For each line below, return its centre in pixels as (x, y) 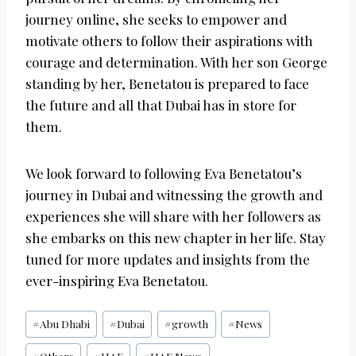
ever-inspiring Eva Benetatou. (117, 281)
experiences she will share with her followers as (173, 217)
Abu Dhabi (65, 324)
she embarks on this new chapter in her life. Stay (176, 238)
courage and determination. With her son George (176, 62)
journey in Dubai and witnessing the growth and (174, 195)
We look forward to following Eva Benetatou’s (164, 174)
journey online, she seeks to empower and (156, 19)
